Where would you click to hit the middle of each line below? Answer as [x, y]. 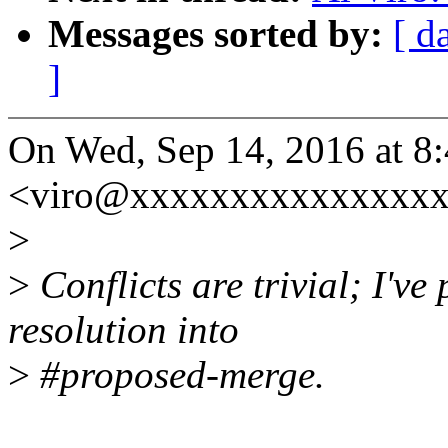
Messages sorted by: [220, 34]
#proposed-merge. [177, 375]
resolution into [123, 330]
